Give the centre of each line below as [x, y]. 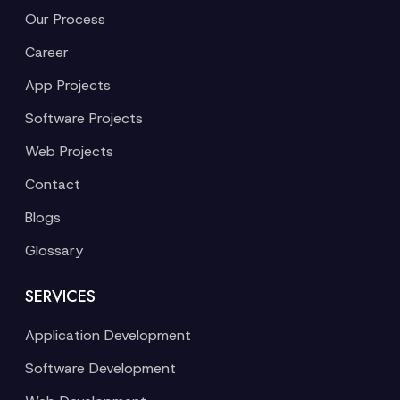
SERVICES [60, 296]
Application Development [108, 335]
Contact [53, 184]
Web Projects [69, 151]
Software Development [100, 368]
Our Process [65, 19]
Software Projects [84, 118]
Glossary [54, 250]
